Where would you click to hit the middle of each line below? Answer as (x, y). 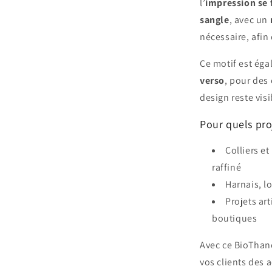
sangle (215, 20)
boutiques (235, 218)
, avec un (250, 20)
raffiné (227, 167)
